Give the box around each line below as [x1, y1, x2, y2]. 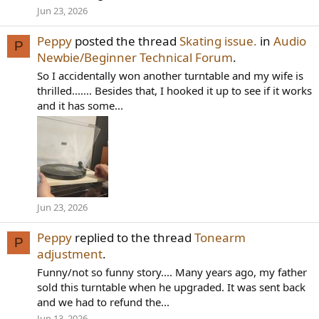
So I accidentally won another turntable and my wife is [37, 68, 303, 83]
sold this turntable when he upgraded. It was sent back [37, 279, 305, 294]
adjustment [37, 245, 103, 262]
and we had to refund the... [37, 294, 169, 309]
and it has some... [37, 98, 123, 113]
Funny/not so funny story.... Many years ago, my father [37, 264, 307, 279]
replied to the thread [72, 229, 194, 246]
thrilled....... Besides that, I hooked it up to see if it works [37, 83, 312, 98]
